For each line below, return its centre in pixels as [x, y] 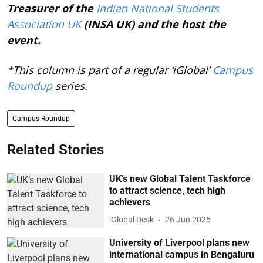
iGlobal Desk [132, 220]
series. [70, 85]
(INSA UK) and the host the [154, 24]
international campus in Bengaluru [182, 255]
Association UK [44, 24]
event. [24, 40]
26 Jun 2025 [188, 220]
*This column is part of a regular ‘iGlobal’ [110, 70]
